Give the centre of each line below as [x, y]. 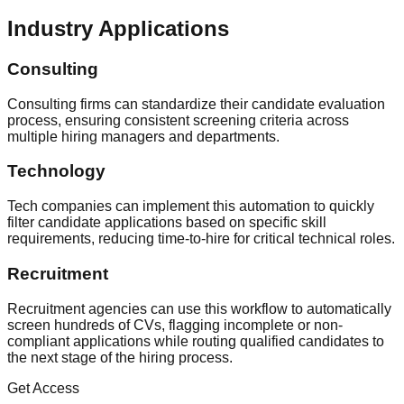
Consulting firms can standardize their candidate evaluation [196, 104]
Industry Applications [118, 29]
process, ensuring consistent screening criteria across [178, 120]
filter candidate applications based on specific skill [167, 223]
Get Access [43, 388]
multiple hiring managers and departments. [143, 136]
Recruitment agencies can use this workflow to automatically [199, 308]
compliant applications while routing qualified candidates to [196, 341]
